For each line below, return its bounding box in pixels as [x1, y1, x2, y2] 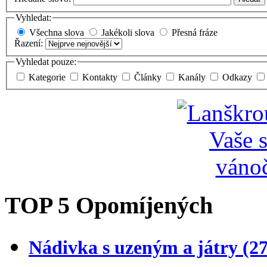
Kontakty [82, 72, 120, 82]
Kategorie [29, 72, 68, 82]
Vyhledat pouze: [15, 57, 76, 67]
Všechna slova [29, 27, 84, 38]
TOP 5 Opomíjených [5, 191, 213, 219]
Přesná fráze [172, 27, 218, 38]
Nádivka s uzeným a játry [29, 236, 243, 258]
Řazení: [14, 38, 45, 49]
